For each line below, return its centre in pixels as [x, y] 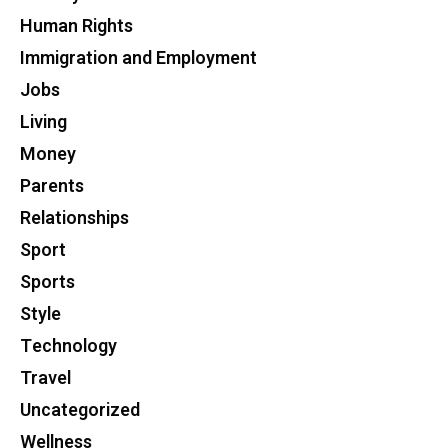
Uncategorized [80, 410]
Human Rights [76, 26]
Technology [68, 346]
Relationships [74, 218]
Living [43, 122]
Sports [47, 282]
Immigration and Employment [138, 58]
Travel [45, 378]
